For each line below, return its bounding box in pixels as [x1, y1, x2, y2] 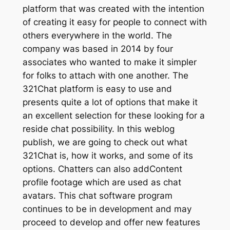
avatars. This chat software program [22, 190, 172, 201]
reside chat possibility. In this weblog [22, 124, 175, 135]
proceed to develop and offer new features [22, 217, 200, 228]
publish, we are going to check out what [22, 137, 187, 148]
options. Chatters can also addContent [22, 164, 182, 175]
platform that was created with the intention [22, 4, 204, 14]
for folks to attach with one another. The [22, 70, 188, 81]
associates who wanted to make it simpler [22, 57, 197, 68]
